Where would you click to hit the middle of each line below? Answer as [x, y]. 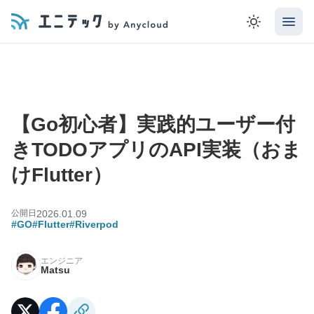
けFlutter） [62, 175]
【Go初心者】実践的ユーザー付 [153, 124]
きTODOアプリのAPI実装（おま [156, 150]
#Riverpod [94, 224]
